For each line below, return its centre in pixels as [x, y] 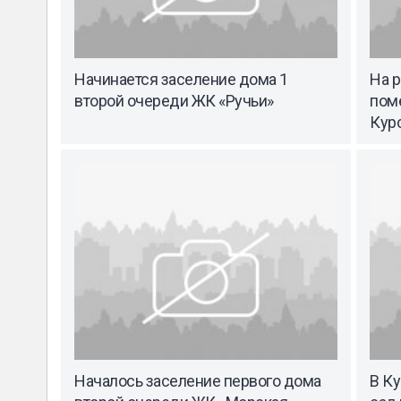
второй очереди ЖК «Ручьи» [174, 100]
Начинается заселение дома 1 [181, 79]
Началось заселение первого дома [198, 381]
